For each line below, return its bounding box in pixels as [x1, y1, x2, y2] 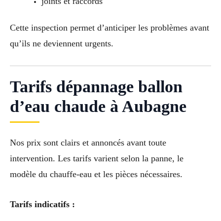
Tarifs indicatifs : [10, 199, 75, 209]
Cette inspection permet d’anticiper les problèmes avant [10, 23, 209, 33]
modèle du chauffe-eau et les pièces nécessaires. [10, 169, 183, 179]
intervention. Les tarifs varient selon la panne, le [10, 153, 184, 163]
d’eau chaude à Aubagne [10, 97, 186, 115]
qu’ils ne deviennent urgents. [10, 38, 113, 49]
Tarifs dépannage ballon [10, 77, 183, 96]
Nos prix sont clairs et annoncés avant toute [10, 137, 166, 147]
